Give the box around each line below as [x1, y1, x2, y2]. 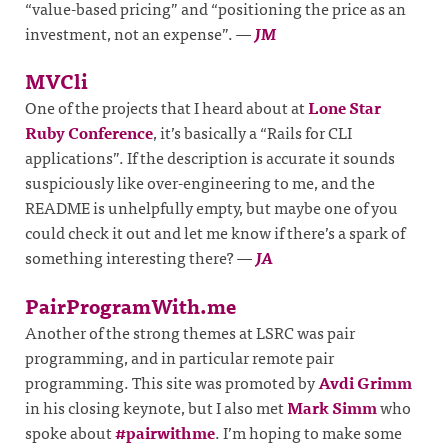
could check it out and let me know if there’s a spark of [25, 219, 405, 246]
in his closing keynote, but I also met [25, 393, 287, 420]
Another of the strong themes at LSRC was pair [25, 318, 355, 345]
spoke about [25, 418, 115, 445]
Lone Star [308, 94, 381, 121]
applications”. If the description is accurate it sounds [25, 144, 395, 171]
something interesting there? [25, 244, 237, 271]
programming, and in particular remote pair [25, 343, 334, 370]
